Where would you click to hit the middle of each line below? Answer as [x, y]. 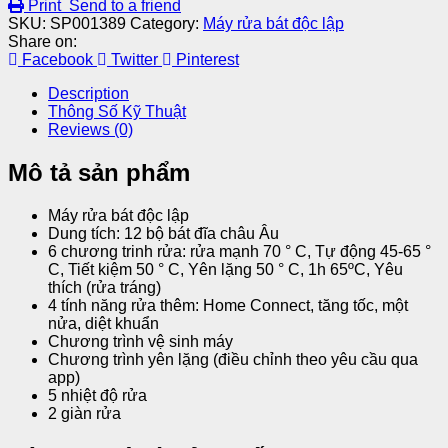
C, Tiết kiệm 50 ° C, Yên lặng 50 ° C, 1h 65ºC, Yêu [225, 269]
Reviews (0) [90, 129]
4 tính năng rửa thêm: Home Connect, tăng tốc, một [228, 305]
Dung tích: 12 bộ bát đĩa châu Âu [163, 233]
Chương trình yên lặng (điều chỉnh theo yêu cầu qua [233, 359]
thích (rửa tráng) [104, 287]
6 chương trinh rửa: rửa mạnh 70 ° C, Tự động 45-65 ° [239, 251]
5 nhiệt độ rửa [97, 395]
